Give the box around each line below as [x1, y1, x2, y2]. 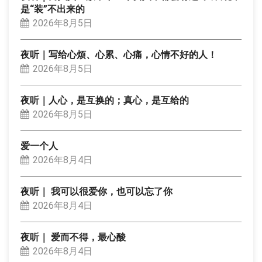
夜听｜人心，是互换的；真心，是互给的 [20, 95, 189, 106]
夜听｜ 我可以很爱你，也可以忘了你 [20, 186, 173, 197]
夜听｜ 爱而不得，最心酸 [20, 232, 126, 243]
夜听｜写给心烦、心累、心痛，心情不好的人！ [20, 49, 217, 60]
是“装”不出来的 [20, 4, 85, 15]
